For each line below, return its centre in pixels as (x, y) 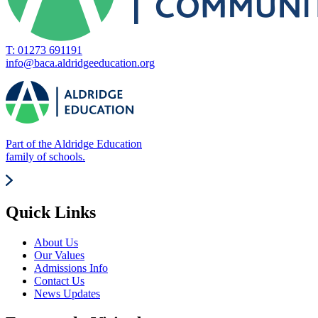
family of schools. (45, 156)
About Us (56, 242)
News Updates (67, 293)
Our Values (59, 255)
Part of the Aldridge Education (74, 143)
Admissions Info (71, 268)
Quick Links (51, 212)
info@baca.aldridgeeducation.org (80, 62)
